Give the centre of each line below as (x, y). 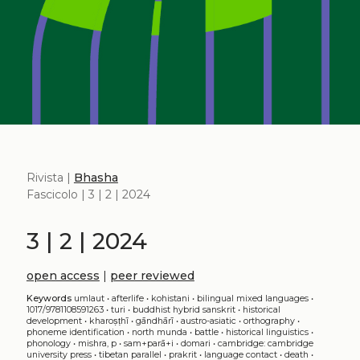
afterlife (127, 298)
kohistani (170, 298)
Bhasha (96, 177)
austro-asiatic (208, 321)
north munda (159, 332)
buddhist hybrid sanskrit (184, 309)
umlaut (89, 298)
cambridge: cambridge (265, 343)
